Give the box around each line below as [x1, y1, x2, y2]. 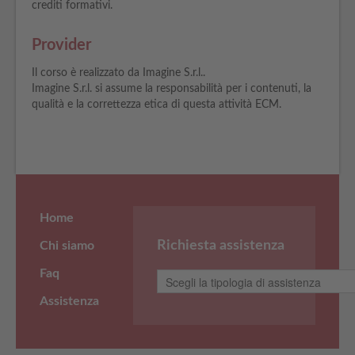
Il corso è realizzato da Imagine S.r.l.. [32, 67, 205, 78]
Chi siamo [40, 239, 95, 252]
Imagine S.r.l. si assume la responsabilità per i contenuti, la [32, 83, 311, 94]
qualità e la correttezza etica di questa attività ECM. [32, 99, 281, 110]
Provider [32, 37, 91, 53]
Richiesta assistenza [157, 239, 285, 252]
